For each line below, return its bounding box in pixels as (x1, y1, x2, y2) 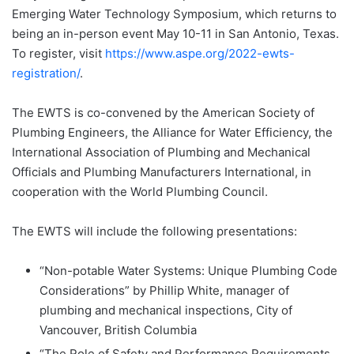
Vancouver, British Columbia (40, 322, 197, 338)
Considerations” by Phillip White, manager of (40, 283, 289, 299)
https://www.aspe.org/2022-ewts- (105, 46, 295, 62)
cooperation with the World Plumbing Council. (12, 184, 268, 200)
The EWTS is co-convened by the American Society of (12, 105, 314, 121)
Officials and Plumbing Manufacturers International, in (12, 164, 311, 180)
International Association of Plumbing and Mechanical (12, 145, 311, 160)
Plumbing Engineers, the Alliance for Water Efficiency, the (12, 125, 333, 141)
